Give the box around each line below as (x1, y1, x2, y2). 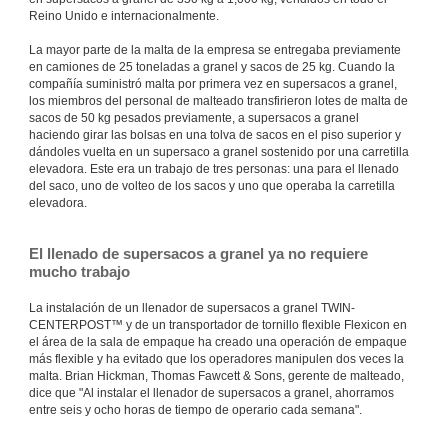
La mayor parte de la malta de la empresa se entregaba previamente (29, 42, 401, 57)
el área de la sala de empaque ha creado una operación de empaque (29, 334, 407, 349)
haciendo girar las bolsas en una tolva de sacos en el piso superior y (29, 127, 401, 142)
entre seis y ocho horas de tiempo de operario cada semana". (29, 402, 362, 417)
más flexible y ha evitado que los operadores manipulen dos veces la (29, 351, 404, 366)
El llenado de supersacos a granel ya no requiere (29, 244, 368, 262)
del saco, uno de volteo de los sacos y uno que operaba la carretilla (29, 178, 395, 193)
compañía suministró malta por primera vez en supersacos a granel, (29, 76, 397, 91)
